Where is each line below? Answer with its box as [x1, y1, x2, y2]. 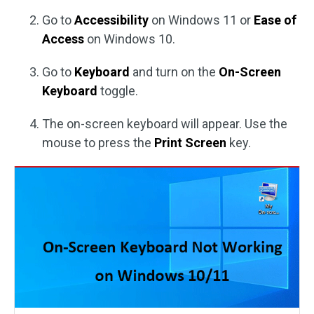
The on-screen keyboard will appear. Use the [42, 116, 287, 131]
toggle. [97, 83, 138, 98]
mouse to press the [42, 135, 154, 150]
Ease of [254, 13, 296, 27]
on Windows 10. [84, 32, 175, 46]
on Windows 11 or [149, 13, 254, 27]
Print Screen [154, 135, 226, 150]
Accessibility [74, 13, 149, 27]
